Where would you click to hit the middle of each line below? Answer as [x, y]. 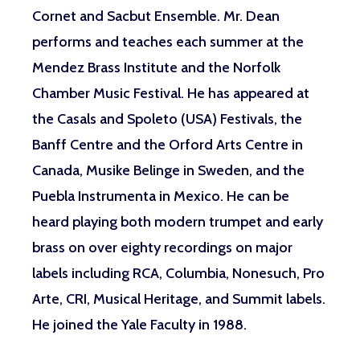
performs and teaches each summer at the [168, 42]
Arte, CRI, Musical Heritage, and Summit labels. [179, 299]
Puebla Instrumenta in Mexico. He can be [161, 196]
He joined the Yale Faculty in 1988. [139, 325]
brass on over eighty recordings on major [162, 248]
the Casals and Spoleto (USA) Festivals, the [167, 119]
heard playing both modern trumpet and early [178, 222]
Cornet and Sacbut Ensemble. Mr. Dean [156, 16]
